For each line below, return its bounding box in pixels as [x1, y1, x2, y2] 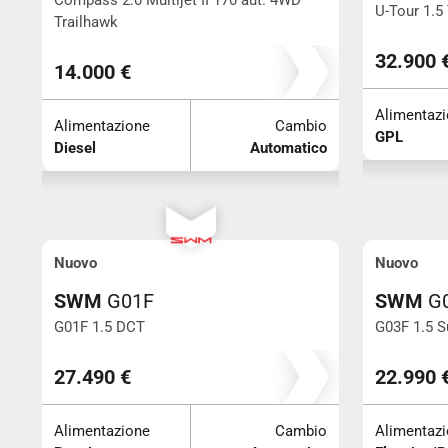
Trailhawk [54, 12, 118, 31]
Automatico [250, 138, 327, 157]
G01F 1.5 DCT [54, 317, 145, 336]
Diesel [54, 138, 96, 157]
